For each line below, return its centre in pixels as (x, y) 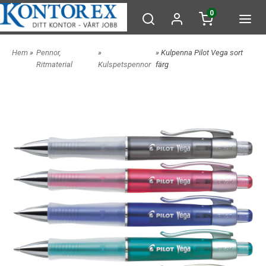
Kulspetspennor (124, 64)
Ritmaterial (54, 64)
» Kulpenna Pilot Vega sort (199, 53)
